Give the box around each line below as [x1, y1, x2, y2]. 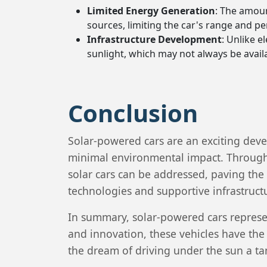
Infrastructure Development [87, 33, 222, 46]
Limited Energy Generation [87, 4, 215, 17]
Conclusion [68, 97, 198, 129]
